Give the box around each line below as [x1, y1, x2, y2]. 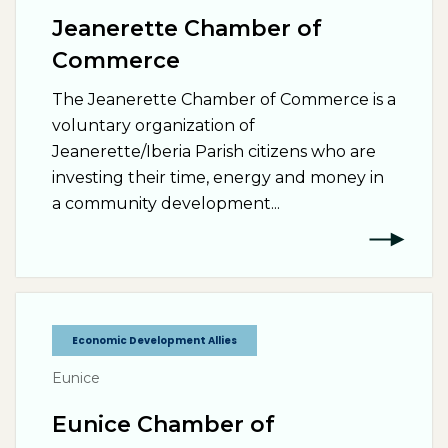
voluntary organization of [52, 116, 255, 135]
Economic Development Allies [72, 333, 237, 348]
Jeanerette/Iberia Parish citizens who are [52, 142, 376, 161]
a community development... [52, 194, 280, 213]
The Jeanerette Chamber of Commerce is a [52, 90, 396, 109]
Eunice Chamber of [52, 411, 275, 438]
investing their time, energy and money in [52, 168, 384, 187]
